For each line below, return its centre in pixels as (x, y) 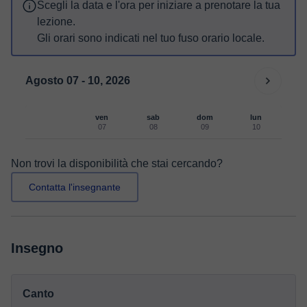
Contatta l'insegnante (75, 187)
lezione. (56, 22)
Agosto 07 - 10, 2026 (78, 81)
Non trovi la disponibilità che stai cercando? (117, 163)
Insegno (37, 248)
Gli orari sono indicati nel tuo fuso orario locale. (151, 38)
